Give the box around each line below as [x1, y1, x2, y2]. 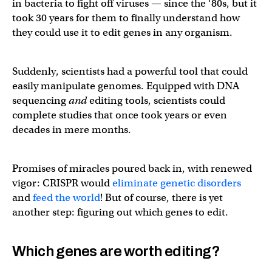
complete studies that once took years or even [12, 108, 227, 121]
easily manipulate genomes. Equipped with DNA [12, 79, 239, 92]
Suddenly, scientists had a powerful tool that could [12, 64, 248, 78]
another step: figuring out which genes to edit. [12, 205, 228, 219]
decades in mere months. [12, 123, 134, 136]
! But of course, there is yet [100, 191, 223, 204]
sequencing [12, 93, 69, 107]
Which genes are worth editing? [12, 243, 220, 259]
